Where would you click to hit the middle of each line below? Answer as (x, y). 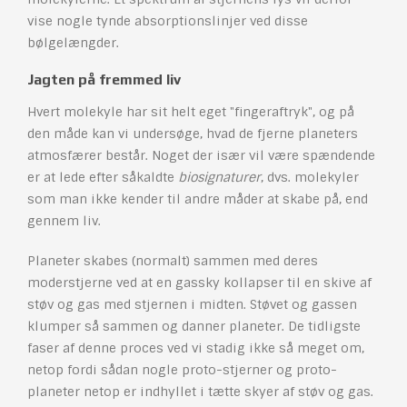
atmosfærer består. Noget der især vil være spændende (201, 156)
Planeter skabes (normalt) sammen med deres (173, 261)
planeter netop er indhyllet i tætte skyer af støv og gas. (200, 392)
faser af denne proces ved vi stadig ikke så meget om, (196, 348)
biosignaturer (219, 178)
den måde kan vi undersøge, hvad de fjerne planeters (193, 134)
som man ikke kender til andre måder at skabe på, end (198, 199)
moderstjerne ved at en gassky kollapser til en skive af (199, 283)
